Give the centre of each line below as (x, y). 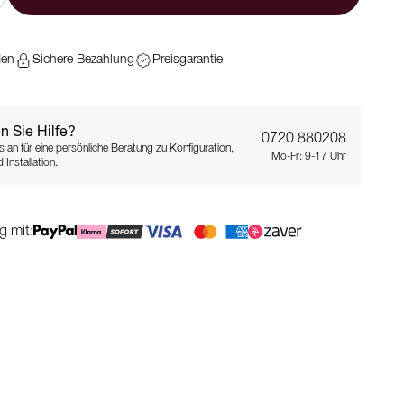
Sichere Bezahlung (83, 60)
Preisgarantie (188, 60)
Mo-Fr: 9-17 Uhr (309, 156)
